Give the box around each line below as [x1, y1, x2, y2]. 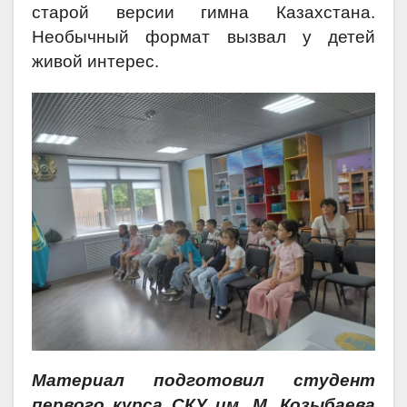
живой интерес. [32, 52, 159, 72]
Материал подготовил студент [32, 370, 375, 390]
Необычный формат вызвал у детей [32, 27, 375, 47]
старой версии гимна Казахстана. [32, 3, 375, 23]
